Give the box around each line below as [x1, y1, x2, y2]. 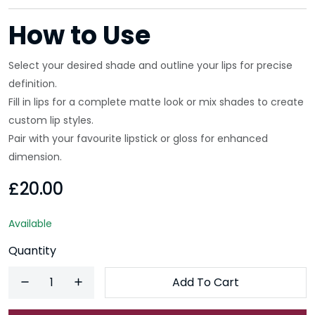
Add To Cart [172, 274, 239, 290]
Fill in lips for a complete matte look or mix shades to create [8, 95, 304, 109]
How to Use [8, 18, 150, 53]
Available [8, 217, 52, 231]
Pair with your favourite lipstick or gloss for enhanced [8, 131, 268, 146]
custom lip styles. [8, 113, 94, 127]
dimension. [8, 150, 62, 164]
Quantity [8, 243, 56, 259]
